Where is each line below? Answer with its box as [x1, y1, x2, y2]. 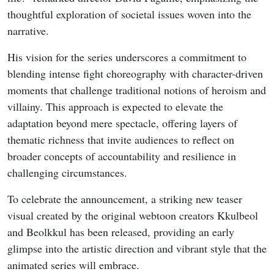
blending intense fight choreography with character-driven [7, 66, 263, 81]
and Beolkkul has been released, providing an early [7, 224, 234, 240]
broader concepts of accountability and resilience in [7, 149, 236, 164]
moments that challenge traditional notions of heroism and [7, 83, 266, 98]
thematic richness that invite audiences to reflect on [7, 132, 234, 147]
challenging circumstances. [7, 165, 127, 180]
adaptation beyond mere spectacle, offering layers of [7, 116, 237, 131]
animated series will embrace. [7, 257, 139, 273]
